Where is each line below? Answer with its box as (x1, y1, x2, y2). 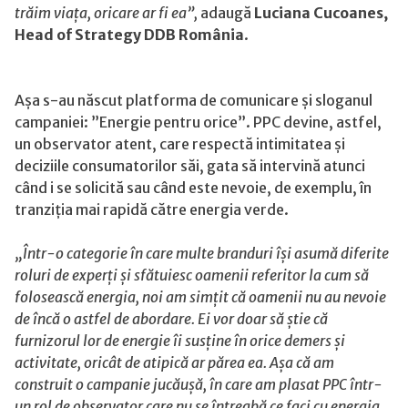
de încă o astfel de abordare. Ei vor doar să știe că (15, 309, 328, 328)
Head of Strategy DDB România (15, 25, 244, 44)
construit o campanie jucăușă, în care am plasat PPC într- (15, 374, 382, 393)
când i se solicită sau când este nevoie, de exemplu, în (15, 178, 372, 197)
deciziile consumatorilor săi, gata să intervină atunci (15, 156, 365, 175)
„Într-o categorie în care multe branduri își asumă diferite (15, 243, 389, 262)
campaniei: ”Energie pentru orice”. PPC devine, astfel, (15, 112, 382, 131)
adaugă (198, 3, 251, 22)
